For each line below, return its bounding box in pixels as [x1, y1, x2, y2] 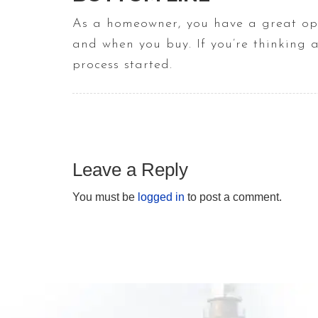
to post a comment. [185, 191, 282, 204]
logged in [138, 191, 185, 204]
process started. [72, 58, 172, 72]
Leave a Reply [72, 159, 188, 181]
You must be [72, 191, 138, 204]
